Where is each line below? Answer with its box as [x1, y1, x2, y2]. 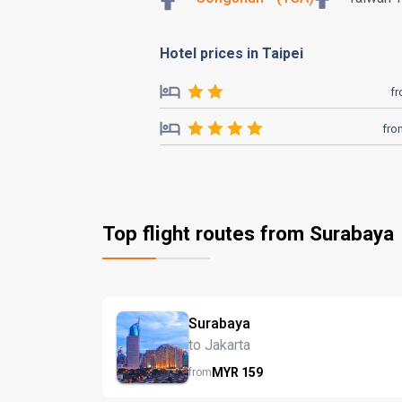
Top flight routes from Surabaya [102, 222, 394, 245]
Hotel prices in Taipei [160, 45, 303, 62]
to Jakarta [188, 336, 250, 354]
